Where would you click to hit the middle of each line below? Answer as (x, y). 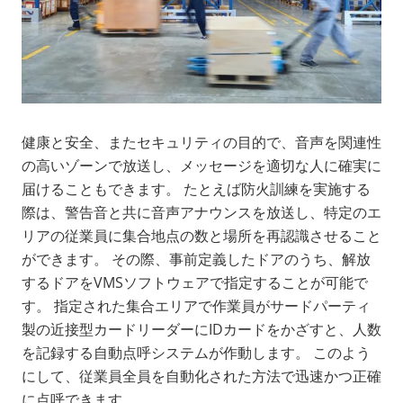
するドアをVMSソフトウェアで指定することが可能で (195, 282)
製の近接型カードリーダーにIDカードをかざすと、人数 (201, 329)
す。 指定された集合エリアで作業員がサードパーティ (196, 305)
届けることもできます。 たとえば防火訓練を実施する (196, 188)
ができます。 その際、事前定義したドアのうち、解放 (196, 259)
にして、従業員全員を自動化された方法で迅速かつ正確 (201, 376)
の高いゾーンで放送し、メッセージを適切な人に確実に (201, 165)
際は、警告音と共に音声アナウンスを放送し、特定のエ (201, 212)
